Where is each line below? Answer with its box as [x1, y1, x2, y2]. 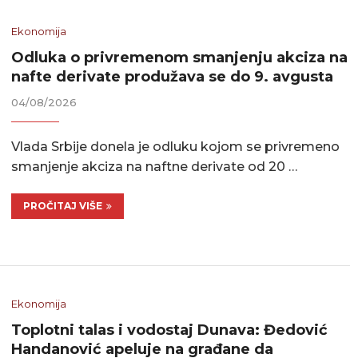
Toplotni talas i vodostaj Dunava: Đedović [11, 321, 328, 340]
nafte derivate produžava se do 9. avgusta [11, 68, 334, 86]
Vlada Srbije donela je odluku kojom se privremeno [11, 139, 340, 154]
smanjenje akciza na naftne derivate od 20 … [11, 159, 298, 174]
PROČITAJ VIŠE [23, 200, 103, 212]
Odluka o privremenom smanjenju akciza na [11, 49, 348, 66]
